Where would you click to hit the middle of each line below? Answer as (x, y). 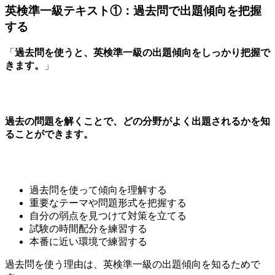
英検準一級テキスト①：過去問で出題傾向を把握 (133, 10)
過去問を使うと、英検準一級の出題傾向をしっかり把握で (142, 52)
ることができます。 (49, 134)
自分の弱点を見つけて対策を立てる (108, 216)
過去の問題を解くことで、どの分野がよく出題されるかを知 (137, 121)
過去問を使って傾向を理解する (98, 190)
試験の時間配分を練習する (88, 229)
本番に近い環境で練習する (88, 242)
